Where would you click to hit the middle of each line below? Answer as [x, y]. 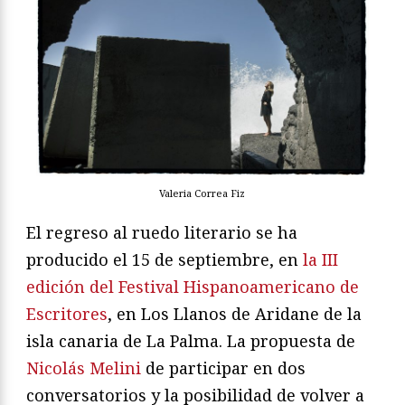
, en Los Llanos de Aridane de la [235, 314]
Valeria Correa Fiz [202, 193]
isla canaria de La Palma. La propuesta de [191, 341]
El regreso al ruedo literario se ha [162, 233]
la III [320, 260]
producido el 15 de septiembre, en [165, 260]
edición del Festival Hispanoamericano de [193, 287]
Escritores [67, 314]
